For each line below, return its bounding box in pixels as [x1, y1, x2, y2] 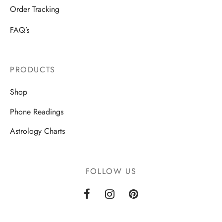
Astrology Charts [10, 125, 65, 137]
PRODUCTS [10, 63, 55, 75]
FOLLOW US [85, 166, 137, 177]
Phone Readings [10, 106, 63, 117]
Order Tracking [10, 3, 59, 15]
